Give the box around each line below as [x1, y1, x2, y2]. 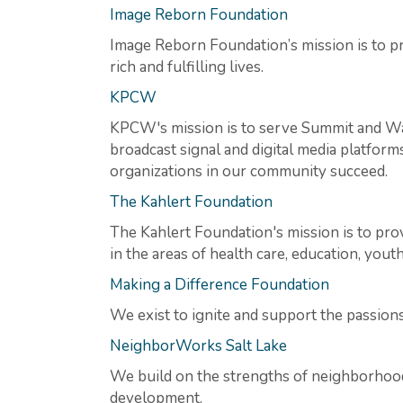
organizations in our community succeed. [110, 160, 388, 182]
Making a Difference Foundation [110, 273, 329, 295]
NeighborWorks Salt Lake [110, 335, 287, 356]
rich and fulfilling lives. [110, 56, 264, 77]
